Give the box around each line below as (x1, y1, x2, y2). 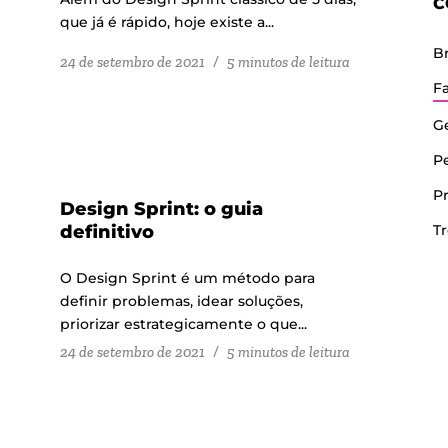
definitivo (60, 220, 155, 243)
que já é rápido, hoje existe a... (60, 13, 275, 32)
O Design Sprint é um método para (60, 268, 316, 287)
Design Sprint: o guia (60, 197, 264, 220)
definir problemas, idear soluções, (60, 291, 304, 310)
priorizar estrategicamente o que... (60, 314, 308, 333)
